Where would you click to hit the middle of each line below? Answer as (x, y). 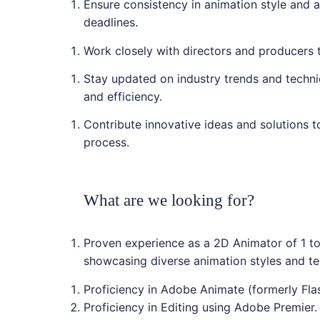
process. (106, 142)
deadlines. (110, 22)
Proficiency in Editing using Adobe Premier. (200, 307)
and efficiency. (122, 96)
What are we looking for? (169, 200)
